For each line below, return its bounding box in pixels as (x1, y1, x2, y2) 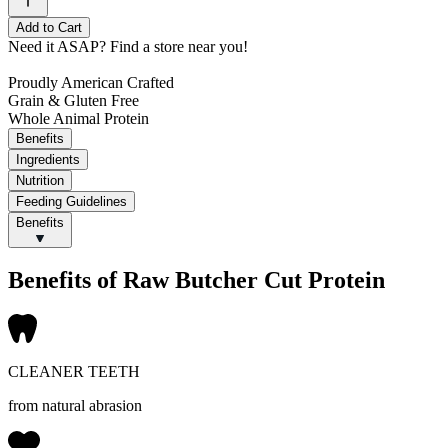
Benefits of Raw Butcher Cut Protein (8, 267, 385, 294)
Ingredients (16, 151, 80, 167)
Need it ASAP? (8, 37, 106, 55)
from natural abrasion (8, 397, 142, 415)
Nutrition (16, 172, 64, 188)
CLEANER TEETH (8, 363, 140, 381)
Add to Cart (16, 19, 82, 35)
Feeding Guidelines (16, 193, 127, 209)
